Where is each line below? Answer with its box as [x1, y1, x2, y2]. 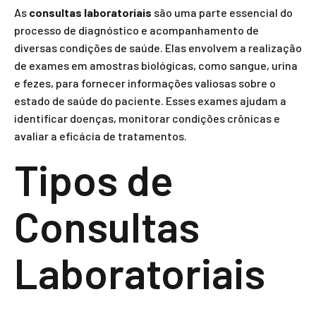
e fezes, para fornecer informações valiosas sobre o [14, 76, 276, 90]
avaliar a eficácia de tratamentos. [14, 129, 187, 142]
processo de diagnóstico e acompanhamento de [14, 23, 259, 37]
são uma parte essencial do [152, 6, 293, 19]
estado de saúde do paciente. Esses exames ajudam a [14, 94, 286, 107]
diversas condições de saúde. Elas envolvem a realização [14, 41, 302, 54]
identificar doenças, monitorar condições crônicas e [14, 111, 280, 125]
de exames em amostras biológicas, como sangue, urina [14, 59, 298, 72]
